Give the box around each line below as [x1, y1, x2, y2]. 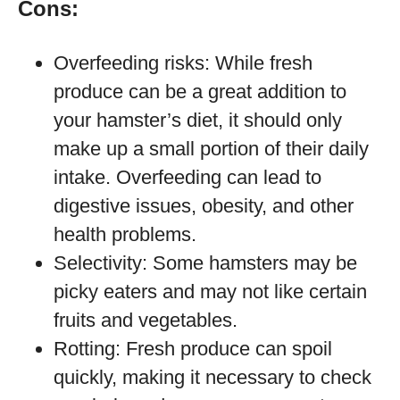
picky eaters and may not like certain [54, 280, 367, 303]
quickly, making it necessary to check [54, 366, 371, 388]
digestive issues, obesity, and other [54, 195, 354, 217]
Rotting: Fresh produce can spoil [54, 337, 332, 360]
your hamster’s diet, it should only [54, 109, 342, 131]
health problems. [54, 223, 196, 246]
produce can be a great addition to [54, 80, 346, 103]
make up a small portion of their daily [54, 137, 369, 160]
